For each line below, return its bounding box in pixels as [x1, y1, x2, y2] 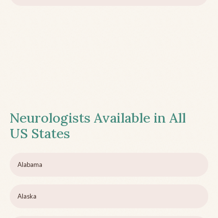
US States [10, 125, 70, 142]
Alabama [18, 161, 42, 169]
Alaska [18, 192, 36, 200]
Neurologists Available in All [10, 109, 186, 127]
